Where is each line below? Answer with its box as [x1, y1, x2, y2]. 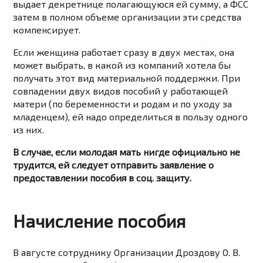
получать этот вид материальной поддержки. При [13, 72, 241, 84]
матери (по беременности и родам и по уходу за [13, 98, 232, 110]
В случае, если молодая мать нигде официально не [13, 146, 241, 158]
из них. [13, 124, 45, 136]
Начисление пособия [13, 210, 186, 232]
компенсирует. [13, 24, 81, 36]
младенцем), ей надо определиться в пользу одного [13, 111, 248, 123]
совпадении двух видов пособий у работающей [13, 85, 228, 97]
